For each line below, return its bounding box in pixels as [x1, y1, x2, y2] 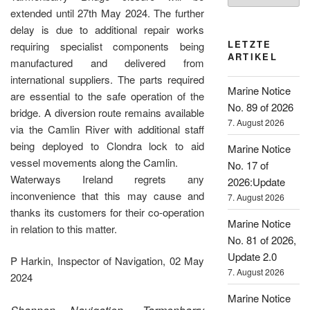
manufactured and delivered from [10, 55, 205, 70]
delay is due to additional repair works [10, 21, 205, 37]
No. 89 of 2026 [227, 99, 293, 114]
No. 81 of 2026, [227, 232, 296, 247]
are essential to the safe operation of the [10, 88, 205, 103]
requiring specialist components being [10, 38, 205, 53]
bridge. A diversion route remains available [10, 104, 205, 120]
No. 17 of [227, 157, 268, 172]
